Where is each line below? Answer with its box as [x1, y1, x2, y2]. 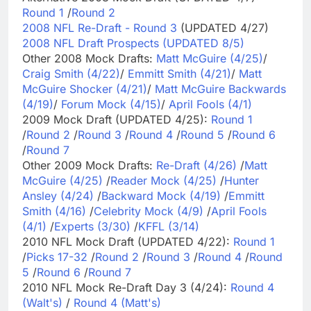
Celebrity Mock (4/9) [94, 203, 203, 218]
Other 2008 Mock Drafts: [22, 51, 156, 65]
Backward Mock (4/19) [101, 188, 221, 203]
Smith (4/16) [22, 203, 86, 218]
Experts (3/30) [54, 219, 131, 233]
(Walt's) [22, 295, 62, 310]
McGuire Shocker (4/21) [22, 81, 147, 96]
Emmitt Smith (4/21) [128, 66, 231, 81]
